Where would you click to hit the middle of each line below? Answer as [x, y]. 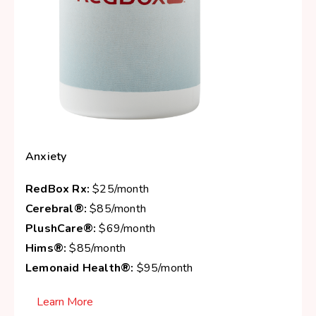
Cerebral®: [56, 209]
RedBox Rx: [57, 189]
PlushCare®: [61, 229]
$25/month [119, 189]
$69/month [126, 229]
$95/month [163, 268]
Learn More [65, 302]
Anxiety [46, 157]
